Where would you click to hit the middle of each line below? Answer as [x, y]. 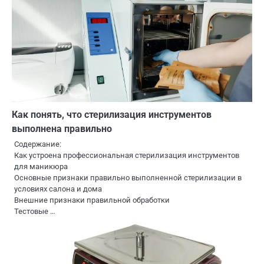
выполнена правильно [62, 128]
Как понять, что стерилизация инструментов [112, 114]
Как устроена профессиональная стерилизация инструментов [127, 155]
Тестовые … [35, 211]
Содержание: [38, 144]
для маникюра [41, 166]
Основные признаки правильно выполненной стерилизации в [128, 177]
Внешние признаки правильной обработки [92, 200]
